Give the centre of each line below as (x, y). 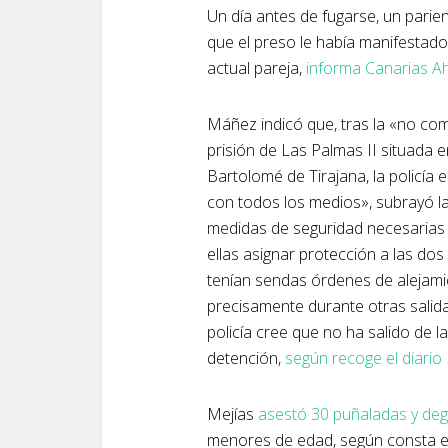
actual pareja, (256, 68)
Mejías (232, 414)
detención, (246, 358)
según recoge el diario (365, 358)
